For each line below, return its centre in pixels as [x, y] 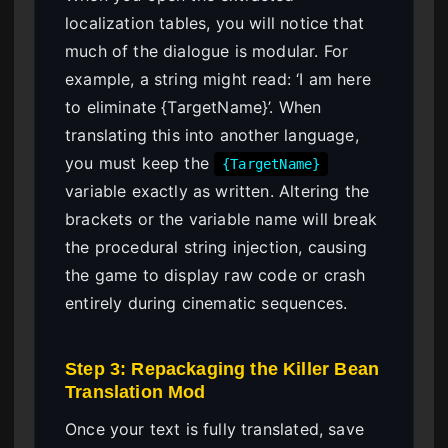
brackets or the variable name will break [221, 219]
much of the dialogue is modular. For [207, 51]
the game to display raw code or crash [215, 275]
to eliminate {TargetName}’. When [193, 107]
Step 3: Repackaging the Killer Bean [222, 369]
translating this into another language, [212, 135]
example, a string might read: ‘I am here [218, 79]
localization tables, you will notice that [215, 23]
